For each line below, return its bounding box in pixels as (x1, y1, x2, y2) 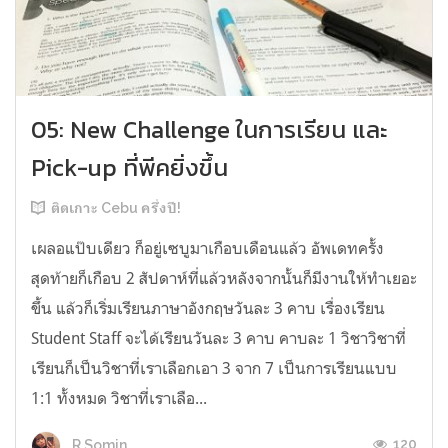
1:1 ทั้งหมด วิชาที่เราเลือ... (31, 388, 207, 409)
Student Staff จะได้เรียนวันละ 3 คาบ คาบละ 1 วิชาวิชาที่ (31, 328, 406, 349)
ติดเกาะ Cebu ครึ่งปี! (51, 200, 181, 217)
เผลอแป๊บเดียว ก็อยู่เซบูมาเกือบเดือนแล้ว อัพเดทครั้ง (31, 238, 384, 259)
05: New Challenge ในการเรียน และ (31, 112, 388, 148)
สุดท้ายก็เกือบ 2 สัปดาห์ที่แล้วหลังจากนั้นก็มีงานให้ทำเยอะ (31, 268, 417, 289)
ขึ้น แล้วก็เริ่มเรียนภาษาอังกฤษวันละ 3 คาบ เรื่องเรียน (31, 298, 385, 319)
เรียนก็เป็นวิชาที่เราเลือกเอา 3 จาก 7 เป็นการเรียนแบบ (31, 358, 397, 379)
